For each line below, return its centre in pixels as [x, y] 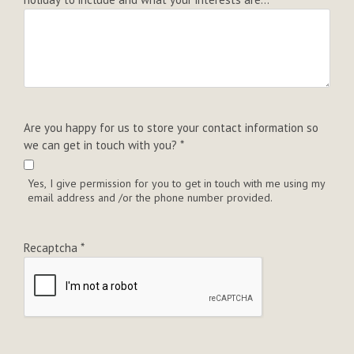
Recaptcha [52, 247]
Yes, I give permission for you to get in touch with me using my [177, 183]
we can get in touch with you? [102, 145]
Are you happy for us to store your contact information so [171, 127]
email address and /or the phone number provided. [150, 197]
